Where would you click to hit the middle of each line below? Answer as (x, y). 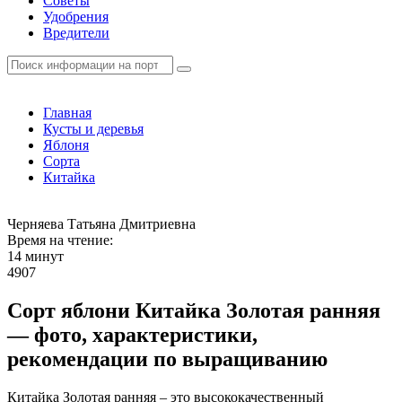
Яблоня (66, 145)
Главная (67, 113)
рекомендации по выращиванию (167, 358)
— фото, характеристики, (132, 334)
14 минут (35, 256)
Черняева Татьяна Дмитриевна (101, 224)
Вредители (76, 33)
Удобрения (76, 17)
